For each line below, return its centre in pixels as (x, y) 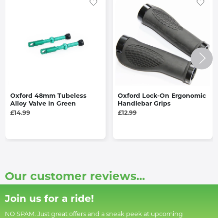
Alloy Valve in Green (43, 104)
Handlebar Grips (144, 104)
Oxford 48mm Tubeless (48, 96)
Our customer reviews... (75, 177)
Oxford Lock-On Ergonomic (162, 96)
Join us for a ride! (49, 199)
